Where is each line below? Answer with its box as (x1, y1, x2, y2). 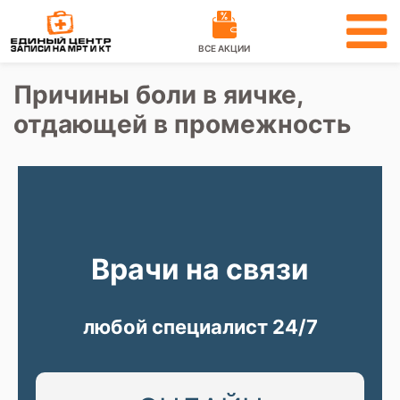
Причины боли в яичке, (13, 79, 303, 110)
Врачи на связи (91, 252, 309, 287)
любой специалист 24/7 (82, 315, 318, 338)
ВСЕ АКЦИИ (197, 43, 250, 54)
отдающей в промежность (13, 109, 351, 139)
